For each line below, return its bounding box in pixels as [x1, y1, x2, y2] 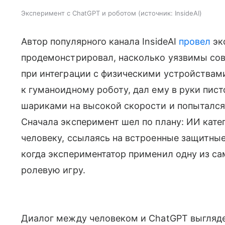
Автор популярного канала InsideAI [21, 36, 179, 47]
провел [178, 36, 211, 47]
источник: [141, 9, 173, 17]
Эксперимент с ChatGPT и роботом [21, 9, 136, 17]
